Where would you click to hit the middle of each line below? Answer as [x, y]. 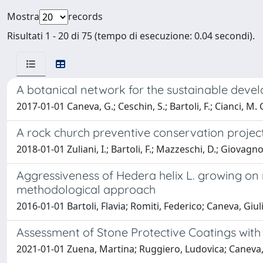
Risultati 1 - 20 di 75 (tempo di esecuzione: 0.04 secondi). [131, 36]
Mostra [23, 16]
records [85, 16]
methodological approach [86, 189]
